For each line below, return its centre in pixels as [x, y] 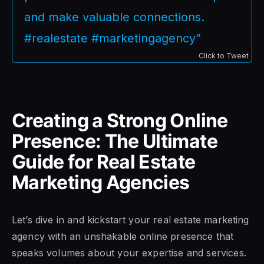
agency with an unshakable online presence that [123, 236]
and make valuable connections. [114, 17]
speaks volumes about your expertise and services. [129, 253]
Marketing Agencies [101, 182]
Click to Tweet [224, 55]
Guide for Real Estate [104, 161]
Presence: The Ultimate [115, 141]
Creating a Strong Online [120, 120]
